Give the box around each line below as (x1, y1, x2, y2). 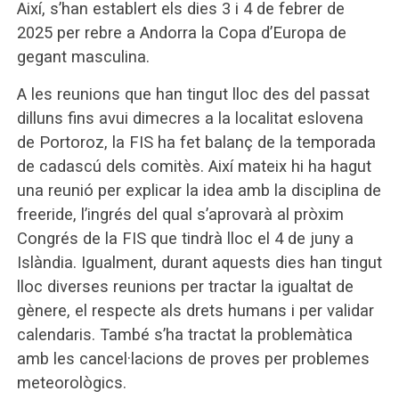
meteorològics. (16, 373, 126, 392)
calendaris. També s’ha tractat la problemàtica (16, 325, 353, 344)
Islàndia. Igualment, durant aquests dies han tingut (16, 253, 382, 272)
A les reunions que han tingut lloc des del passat (16, 85, 370, 103)
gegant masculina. (16, 47, 150, 66)
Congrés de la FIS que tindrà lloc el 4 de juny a (16, 229, 354, 248)
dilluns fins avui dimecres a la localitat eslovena (16, 109, 363, 127)
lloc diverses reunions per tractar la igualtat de (16, 277, 354, 296)
